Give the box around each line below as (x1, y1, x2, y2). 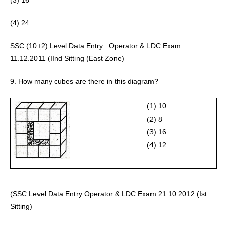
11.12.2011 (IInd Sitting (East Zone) (10, 54, 126, 62)
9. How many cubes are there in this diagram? (10, 77, 158, 85)
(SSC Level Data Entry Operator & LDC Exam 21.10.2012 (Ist (10, 189, 207, 198)
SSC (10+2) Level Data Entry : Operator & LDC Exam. (10, 42, 183, 50)
